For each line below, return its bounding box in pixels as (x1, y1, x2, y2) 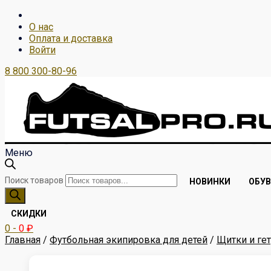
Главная (5, 234, 41, 246)
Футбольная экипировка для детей (50, 234, 207, 246)
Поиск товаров (5, 175, 64, 185)
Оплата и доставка (29, 33, 113, 44)
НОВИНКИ (189, 177, 230, 186)
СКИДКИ (11, 209, 47, 218)
